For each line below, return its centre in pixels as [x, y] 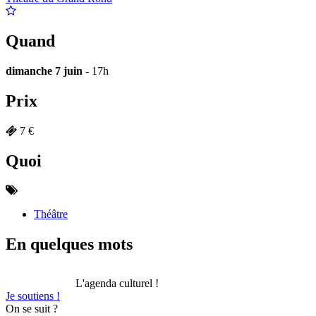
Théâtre [51, 214]
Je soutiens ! [33, 296]
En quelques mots [69, 244]
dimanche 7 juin [44, 71]
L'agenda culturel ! [117, 284]
